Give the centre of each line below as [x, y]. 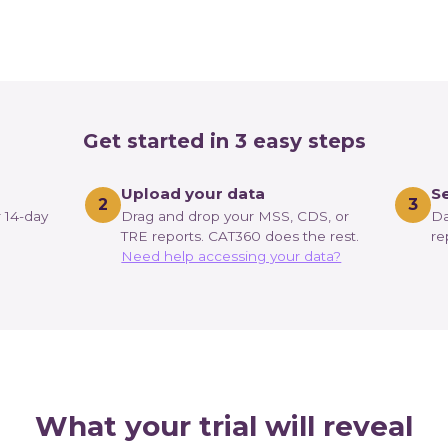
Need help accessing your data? [231, 256]
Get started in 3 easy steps [224, 141]
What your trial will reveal [224, 426]
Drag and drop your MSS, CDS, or [235, 216]
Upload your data [193, 193]
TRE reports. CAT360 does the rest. [240, 236]
